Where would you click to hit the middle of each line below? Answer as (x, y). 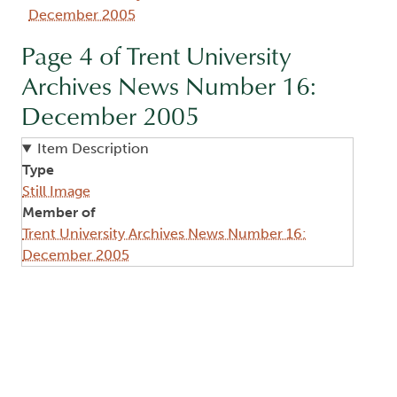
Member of (59, 213)
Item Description (93, 149)
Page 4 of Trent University (156, 55)
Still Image (56, 191)
